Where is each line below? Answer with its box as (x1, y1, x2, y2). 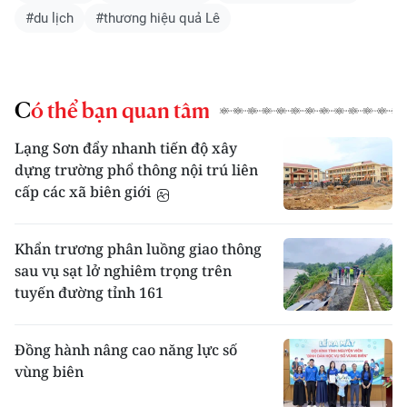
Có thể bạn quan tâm (31, 97, 210, 124)
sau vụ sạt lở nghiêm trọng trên (15, 261, 232, 282)
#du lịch (25, 10, 74, 27)
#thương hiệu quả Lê (95, 10, 220, 27)
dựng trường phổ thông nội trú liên (15, 160, 258, 181)
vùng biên (15, 362, 84, 382)
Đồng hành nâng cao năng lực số (15, 340, 237, 361)
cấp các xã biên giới (15, 182, 154, 203)
